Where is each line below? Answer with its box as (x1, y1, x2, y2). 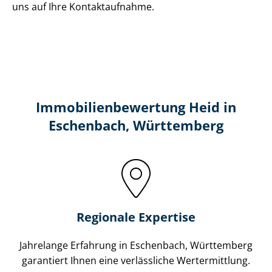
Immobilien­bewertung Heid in (36, 98, 236, 116)
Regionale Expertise (76, 208, 195, 225)
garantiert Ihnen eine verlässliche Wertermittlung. (22, 253, 250, 267)
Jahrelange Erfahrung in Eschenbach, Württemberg (19, 238, 253, 252)
